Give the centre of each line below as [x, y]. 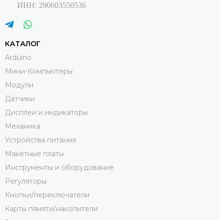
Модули [19, 85]
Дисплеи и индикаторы [46, 112]
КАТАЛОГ [23, 43]
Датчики [20, 98]
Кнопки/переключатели [47, 195]
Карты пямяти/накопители [51, 208]
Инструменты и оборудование [59, 167]
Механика [23, 126]
